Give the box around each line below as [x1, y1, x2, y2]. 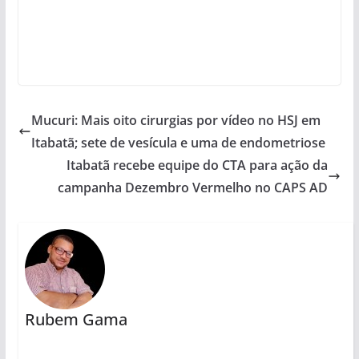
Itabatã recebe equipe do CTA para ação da [67, 155, 329, 174]
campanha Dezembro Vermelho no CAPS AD [58, 178, 329, 196]
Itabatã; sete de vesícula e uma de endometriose [30, 133, 325, 151]
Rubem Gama [24, 308, 127, 330]
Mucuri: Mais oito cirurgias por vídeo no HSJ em [30, 111, 321, 129]
